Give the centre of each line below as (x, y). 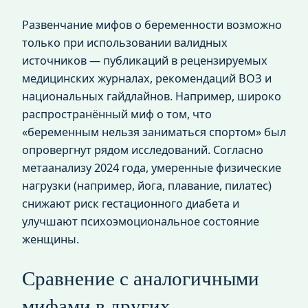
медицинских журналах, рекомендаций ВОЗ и (147, 78)
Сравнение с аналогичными (141, 278)
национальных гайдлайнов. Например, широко (152, 96)
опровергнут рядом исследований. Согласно (143, 150)
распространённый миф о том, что (117, 114)
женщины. (51, 239)
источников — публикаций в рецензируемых (145, 60)
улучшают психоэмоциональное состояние (141, 221)
